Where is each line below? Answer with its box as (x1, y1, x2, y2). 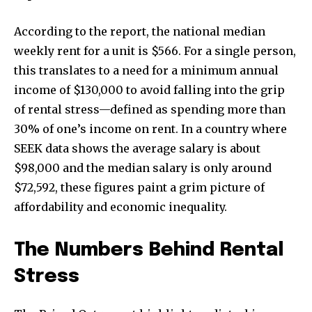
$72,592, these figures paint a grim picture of (14, 180, 265, 195)
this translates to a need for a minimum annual (14, 63, 279, 78)
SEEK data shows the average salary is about (14, 141, 260, 156)
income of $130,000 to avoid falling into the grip (14, 83, 285, 97)
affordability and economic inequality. (14, 200, 227, 214)
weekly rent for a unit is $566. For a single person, (14, 44, 296, 58)
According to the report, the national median (14, 24, 265, 39)
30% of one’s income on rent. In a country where (14, 122, 287, 136)
